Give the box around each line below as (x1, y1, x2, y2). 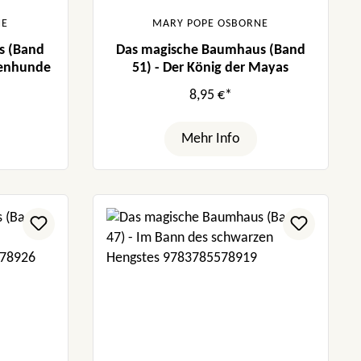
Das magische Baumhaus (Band (115, 42, 305, 58)
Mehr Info (180, 131, 240, 146)
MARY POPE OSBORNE (152, 17, 269, 30)
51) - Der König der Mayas (132, 60, 289, 76)
